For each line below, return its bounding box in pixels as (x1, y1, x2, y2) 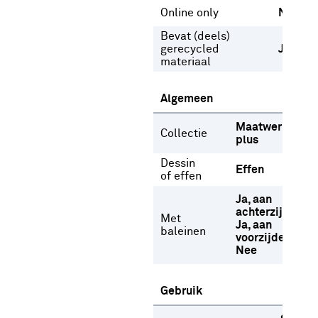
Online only (160, 7, 219, 18)
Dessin (160, 158, 195, 169)
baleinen (160, 226, 206, 237)
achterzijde (236, 207, 296, 218)
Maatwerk (236, 121, 288, 133)
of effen (160, 170, 202, 182)
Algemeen (160, 93, 213, 104)
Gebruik (160, 285, 202, 297)
